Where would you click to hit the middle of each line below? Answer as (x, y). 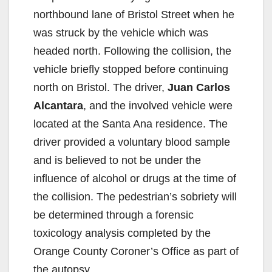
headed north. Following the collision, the (132, 51)
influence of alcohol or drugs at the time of (135, 178)
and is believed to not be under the (117, 160)
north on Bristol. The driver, (100, 87)
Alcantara (58, 105)
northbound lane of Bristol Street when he (134, 14)
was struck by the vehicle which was (121, 32)
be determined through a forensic (114, 215)
